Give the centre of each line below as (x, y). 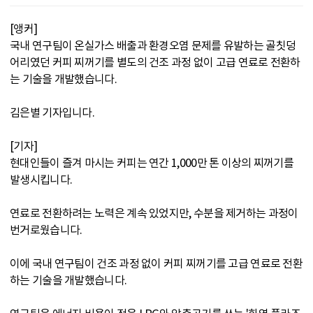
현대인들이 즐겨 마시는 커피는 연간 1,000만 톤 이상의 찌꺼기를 (152, 163)
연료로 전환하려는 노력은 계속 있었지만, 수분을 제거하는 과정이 (154, 213)
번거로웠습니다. (46, 230)
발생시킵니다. (41, 180)
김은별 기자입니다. (52, 112)
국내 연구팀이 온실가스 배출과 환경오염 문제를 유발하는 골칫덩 (153, 45)
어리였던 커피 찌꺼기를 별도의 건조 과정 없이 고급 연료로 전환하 (155, 62)
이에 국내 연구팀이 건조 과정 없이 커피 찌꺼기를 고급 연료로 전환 (156, 263)
